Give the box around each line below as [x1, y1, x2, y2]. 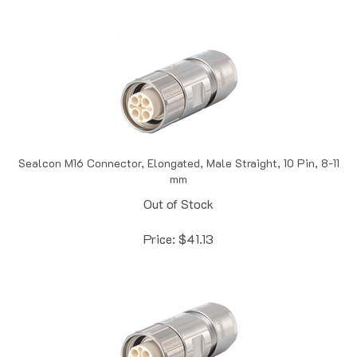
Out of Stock [143, 178, 214, 195]
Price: [143, 213, 175, 230]
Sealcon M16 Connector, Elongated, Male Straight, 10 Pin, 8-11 [18, 138, 339, 154]
